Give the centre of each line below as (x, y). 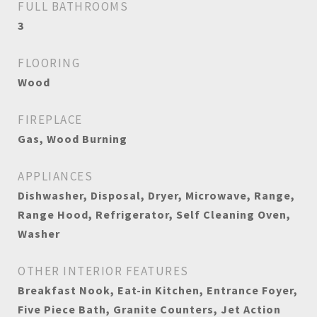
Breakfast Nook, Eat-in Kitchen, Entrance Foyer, (158, 290)
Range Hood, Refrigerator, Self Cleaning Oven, (154, 214)
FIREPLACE (50, 120)
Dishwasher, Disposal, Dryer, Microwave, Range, (156, 195)
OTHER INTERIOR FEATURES (103, 271)
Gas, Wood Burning (73, 139)
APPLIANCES (55, 176)
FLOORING (49, 63)
